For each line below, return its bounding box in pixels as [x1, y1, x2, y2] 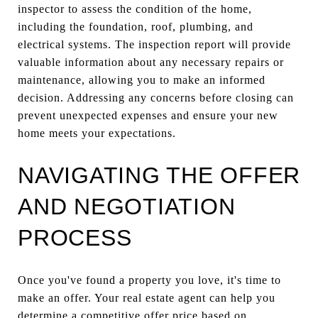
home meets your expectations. [18, 126, 176, 139]
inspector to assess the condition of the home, [18, 2, 252, 15]
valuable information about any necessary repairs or [18, 55, 284, 68]
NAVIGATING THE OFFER [18, 162, 300, 188]
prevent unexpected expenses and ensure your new [18, 109, 278, 121]
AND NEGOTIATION [18, 193, 236, 219]
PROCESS [18, 224, 132, 251]
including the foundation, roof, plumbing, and [18, 20, 253, 33]
